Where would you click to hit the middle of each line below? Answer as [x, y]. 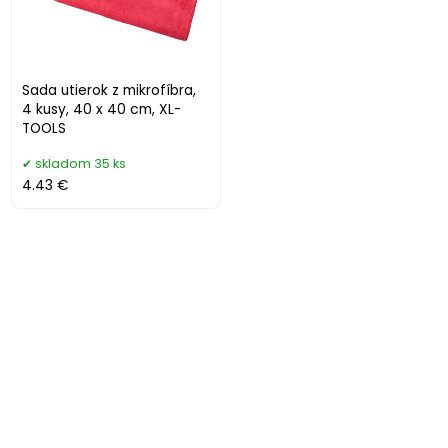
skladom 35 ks [81, 163]
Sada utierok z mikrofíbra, [109, 90]
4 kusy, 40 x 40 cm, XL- [102, 109]
